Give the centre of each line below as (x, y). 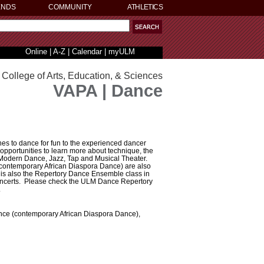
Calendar (87, 52)
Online (36, 52)
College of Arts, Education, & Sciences (82, 76)
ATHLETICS (145, 7)
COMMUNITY (70, 7)
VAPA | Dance (108, 91)
